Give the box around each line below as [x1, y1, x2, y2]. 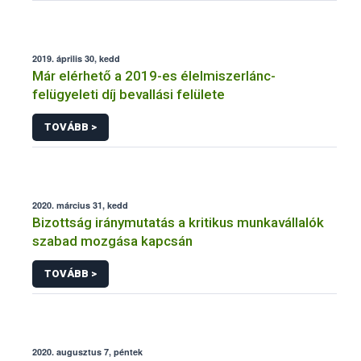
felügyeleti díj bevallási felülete [32, 86, 225, 103]
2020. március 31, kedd [32, 198, 128, 211]
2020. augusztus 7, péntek [32, 345, 143, 358]
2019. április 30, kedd [32, 52, 120, 65]
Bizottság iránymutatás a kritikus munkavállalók [32, 214, 324, 230]
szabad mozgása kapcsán [32, 232, 193, 249]
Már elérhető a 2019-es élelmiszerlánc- [32, 68, 276, 85]
